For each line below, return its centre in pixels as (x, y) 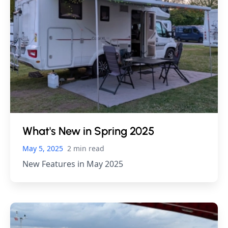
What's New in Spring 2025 (88, 131)
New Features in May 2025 (73, 164)
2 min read (86, 148)
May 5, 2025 (43, 148)
